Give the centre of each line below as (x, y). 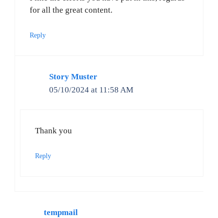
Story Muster (73, 76)
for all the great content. (71, 10)
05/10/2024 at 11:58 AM (91, 90)
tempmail (61, 212)
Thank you (54, 131)
